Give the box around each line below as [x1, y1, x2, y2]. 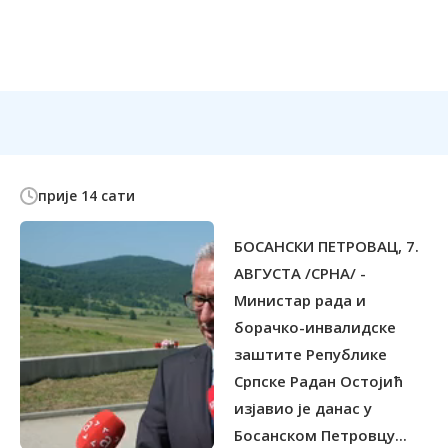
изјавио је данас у [234, 398, 372, 419]
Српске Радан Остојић [234, 371, 403, 392]
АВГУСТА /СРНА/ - [234, 263, 366, 284]
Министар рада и [234, 290, 366, 311]
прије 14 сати [38, 186, 135, 206]
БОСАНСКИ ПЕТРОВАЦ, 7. [234, 236, 419, 257]
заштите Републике [234, 344, 387, 365]
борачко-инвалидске [234, 317, 396, 338]
